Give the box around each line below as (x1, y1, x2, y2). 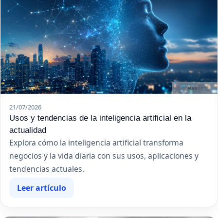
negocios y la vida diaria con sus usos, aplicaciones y (9, 150, 199, 162)
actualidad (9, 125, 46, 135)
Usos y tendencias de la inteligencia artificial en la (9, 113, 191, 123)
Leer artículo (17, 182, 66, 194)
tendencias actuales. (9, 163, 84, 175)
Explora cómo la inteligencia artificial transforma (9, 137, 183, 148)
